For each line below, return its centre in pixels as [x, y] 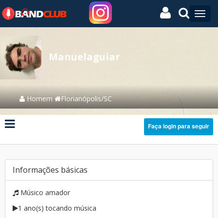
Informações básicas [50, 170]
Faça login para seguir [179, 126]
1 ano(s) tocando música [57, 208]
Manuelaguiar [84, 57]
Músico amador [44, 192]
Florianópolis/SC [86, 99]
